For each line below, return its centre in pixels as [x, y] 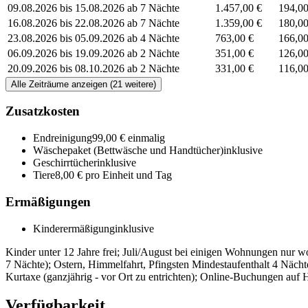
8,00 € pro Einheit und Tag [113, 175]
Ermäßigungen [48, 201]
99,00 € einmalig [129, 138]
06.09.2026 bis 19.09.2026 [66, 53]
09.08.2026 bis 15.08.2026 [66, 8]
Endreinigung [63, 138]
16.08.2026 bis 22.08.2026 [66, 23]
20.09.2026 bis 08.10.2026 [66, 68]
